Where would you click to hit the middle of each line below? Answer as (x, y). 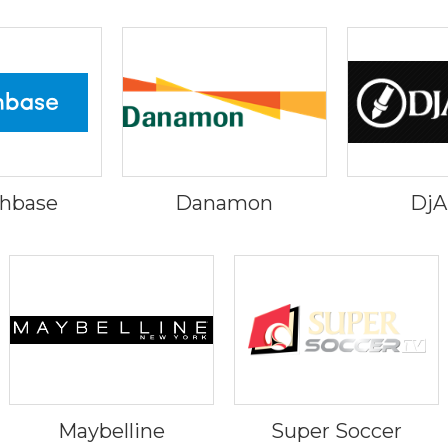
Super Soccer (336, 431)
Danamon (224, 203)
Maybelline (111, 431)
